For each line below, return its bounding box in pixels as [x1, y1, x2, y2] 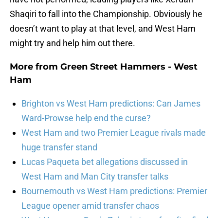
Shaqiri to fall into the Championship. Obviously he [10, 9, 202, 19]
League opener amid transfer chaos [21, 200, 159, 211]
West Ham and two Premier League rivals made [21, 127, 206, 138]
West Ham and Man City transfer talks [21, 171, 168, 182]
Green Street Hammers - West [60, 61, 198, 73]
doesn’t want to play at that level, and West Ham [10, 23, 196, 34]
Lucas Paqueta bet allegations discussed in [21, 157, 188, 167]
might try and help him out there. [10, 38, 135, 49]
